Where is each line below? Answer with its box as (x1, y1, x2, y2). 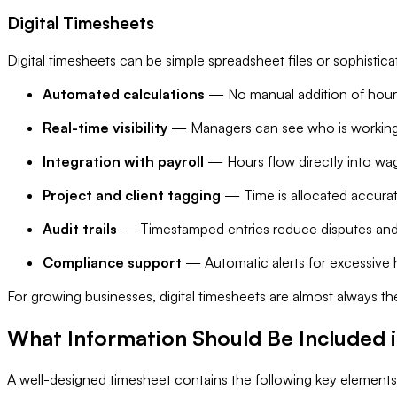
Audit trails (43, 220, 117, 238)
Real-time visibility (43, 119, 167, 137)
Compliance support (43, 253, 182, 272)
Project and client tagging (43, 186, 221, 205)
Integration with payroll (43, 152, 204, 171)
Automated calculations (43, 85, 205, 104)
